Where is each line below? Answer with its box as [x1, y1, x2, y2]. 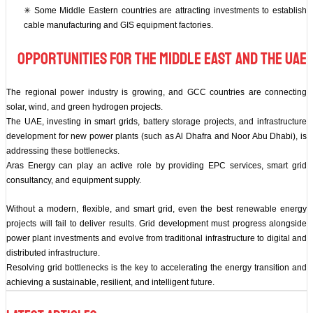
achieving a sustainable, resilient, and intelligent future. [6, 277, 214, 288]
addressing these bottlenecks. [6, 146, 119, 156]
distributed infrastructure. [6, 248, 100, 259]
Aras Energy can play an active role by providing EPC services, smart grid [6, 161, 307, 171]
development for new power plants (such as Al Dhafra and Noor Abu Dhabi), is [6, 131, 307, 142]
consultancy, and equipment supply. [6, 175, 141, 186]
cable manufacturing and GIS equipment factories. [24, 20, 213, 31]
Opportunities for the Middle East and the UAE [17, 48, 307, 70]
